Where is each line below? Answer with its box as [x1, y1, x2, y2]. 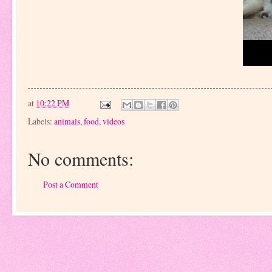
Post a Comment [43, 178, 98, 191]
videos [103, 115, 124, 127]
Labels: [28, 115, 54, 127]
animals [54, 115, 80, 127]
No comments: [28, 146, 134, 171]
